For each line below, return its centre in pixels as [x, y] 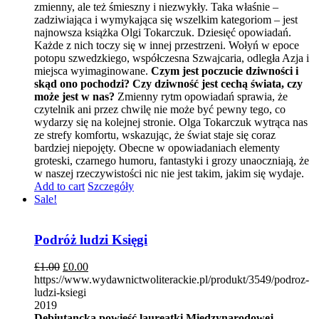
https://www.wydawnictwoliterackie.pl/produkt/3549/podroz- [172, 280]
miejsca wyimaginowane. [93, 70]
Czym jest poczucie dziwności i [225, 70]
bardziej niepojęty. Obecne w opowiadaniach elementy [157, 147]
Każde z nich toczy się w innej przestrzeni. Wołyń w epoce [167, 45]
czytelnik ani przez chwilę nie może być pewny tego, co [160, 109]
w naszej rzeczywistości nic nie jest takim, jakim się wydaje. [169, 173]
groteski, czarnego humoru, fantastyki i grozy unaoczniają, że [172, 160]
